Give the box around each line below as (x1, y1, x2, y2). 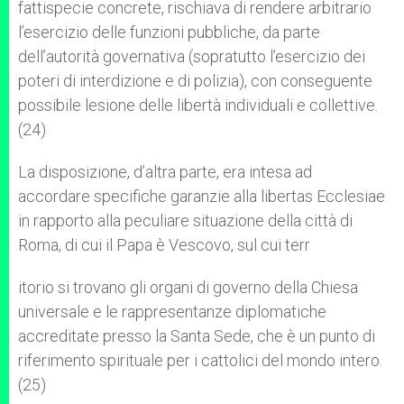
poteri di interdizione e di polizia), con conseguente (18, 71, 372, 90)
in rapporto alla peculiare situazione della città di (18, 211, 353, 230)
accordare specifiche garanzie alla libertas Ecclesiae (18, 187, 385, 206)
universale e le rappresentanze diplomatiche (18, 302, 326, 321)
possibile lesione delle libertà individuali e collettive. (18, 96, 378, 115)
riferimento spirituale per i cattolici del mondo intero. (18, 351, 382, 370)
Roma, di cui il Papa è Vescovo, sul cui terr (18, 235, 310, 254)
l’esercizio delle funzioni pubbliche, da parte (18, 23, 320, 41)
